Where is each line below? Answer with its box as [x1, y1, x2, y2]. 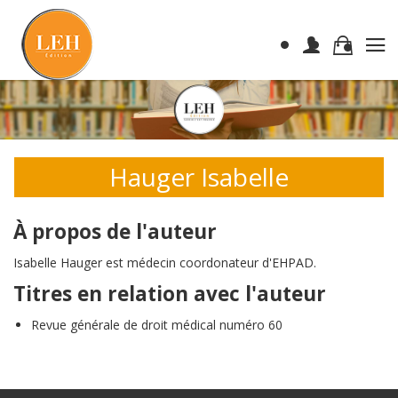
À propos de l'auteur [13, 218, 217, 246]
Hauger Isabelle [109, 160, 289, 195]
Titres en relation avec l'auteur [13, 280, 326, 308]
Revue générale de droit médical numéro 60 [31, 316, 283, 334]
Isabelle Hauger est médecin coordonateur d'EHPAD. [13, 254, 316, 272]
